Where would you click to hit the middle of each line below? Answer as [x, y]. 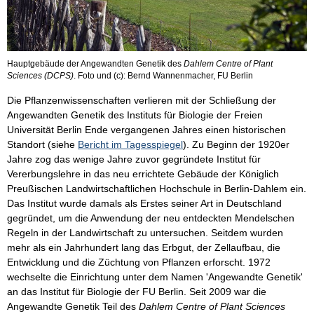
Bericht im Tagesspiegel [130, 145]
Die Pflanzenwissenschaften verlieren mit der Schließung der [142, 101]
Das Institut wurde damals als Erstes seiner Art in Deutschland [144, 204]
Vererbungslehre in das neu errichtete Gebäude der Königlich [143, 174]
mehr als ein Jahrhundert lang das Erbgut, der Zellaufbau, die [144, 248]
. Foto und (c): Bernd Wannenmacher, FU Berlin [163, 76]
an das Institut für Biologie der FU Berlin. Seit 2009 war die [137, 292]
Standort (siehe [42, 145]
